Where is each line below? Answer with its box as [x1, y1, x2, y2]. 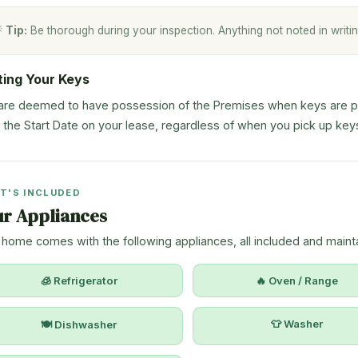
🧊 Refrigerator [40, 274, 117, 287]
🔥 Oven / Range [256, 274, 339, 287]
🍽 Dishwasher [41, 318, 117, 331]
